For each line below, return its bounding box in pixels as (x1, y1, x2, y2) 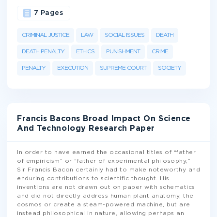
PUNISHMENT (106, 49, 140, 54)
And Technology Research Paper (17, 125, 155, 132)
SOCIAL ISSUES (105, 32, 144, 38)
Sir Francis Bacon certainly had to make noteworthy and (17, 167, 200, 172)
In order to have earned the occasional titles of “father (17, 150, 196, 155)
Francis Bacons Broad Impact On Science (17, 115, 191, 123)
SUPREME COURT (100, 65, 146, 71)
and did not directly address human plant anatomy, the (17, 193, 194, 199)
